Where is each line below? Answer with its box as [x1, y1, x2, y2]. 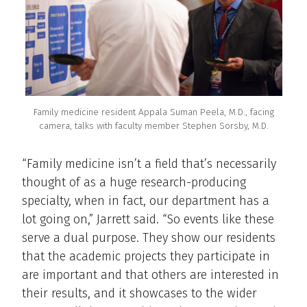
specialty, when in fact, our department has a [22, 193, 269, 208]
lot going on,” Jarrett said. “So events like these [22, 211, 274, 227]
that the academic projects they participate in [22, 248, 270, 264]
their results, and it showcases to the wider [22, 285, 257, 301]
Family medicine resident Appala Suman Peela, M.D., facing [34, 106, 274, 118]
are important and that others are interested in [22, 267, 279, 282]
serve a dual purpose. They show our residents [22, 230, 275, 245]
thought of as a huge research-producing [22, 174, 246, 190]
